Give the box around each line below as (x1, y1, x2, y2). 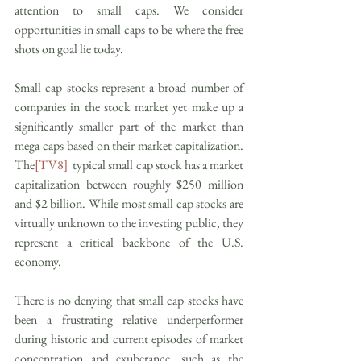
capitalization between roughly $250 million (15, 175, 243, 193)
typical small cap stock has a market (68, 156, 243, 173)
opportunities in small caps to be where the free (15, 20, 243, 38)
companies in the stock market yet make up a (15, 98, 243, 115)
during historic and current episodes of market (15, 330, 243, 347)
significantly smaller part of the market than (15, 117, 243, 135)
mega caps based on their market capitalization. (15, 136, 243, 154)
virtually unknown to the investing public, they (15, 214, 243, 231)
